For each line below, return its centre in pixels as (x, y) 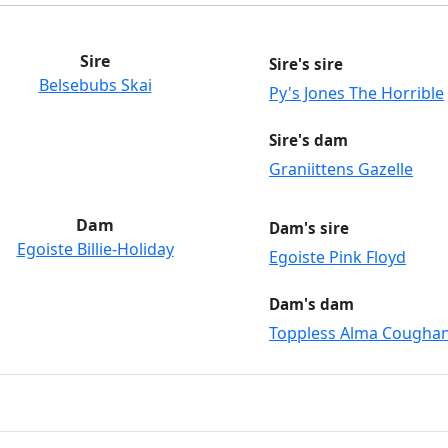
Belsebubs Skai (95, 84)
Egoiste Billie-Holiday (95, 248)
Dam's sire (309, 227)
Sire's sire (306, 63)
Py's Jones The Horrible (356, 92)
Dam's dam (311, 303)
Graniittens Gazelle (341, 168)
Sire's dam (308, 139)
